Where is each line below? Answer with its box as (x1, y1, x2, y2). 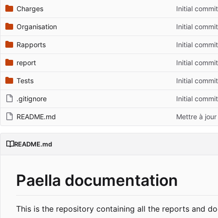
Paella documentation (16, 171, 178, 190)
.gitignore (17, 94, 47, 103)
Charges (17, 4, 43, 13)
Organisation (17, 22, 57, 31)
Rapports (17, 40, 46, 49)
